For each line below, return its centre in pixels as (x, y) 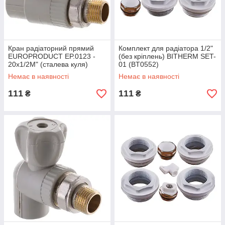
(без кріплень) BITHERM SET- (167, 57)
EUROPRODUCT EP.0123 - (52, 57)
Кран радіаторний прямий (51, 48)
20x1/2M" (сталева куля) (48, 65)
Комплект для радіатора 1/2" (166, 48)
